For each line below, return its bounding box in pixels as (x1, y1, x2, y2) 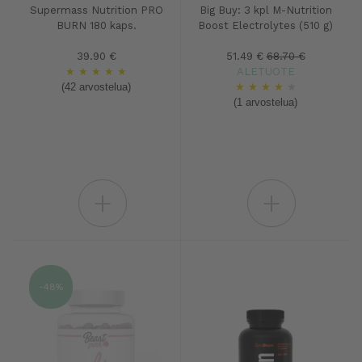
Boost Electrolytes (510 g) (198, 19, 333, 32)
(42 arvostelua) (61, 81, 131, 93)
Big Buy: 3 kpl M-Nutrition (199, 4, 332, 16)
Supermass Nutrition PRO (29, 4, 163, 16)
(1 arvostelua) (234, 96, 297, 108)
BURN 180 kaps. (56, 19, 137, 32)
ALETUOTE (236, 65, 295, 78)
